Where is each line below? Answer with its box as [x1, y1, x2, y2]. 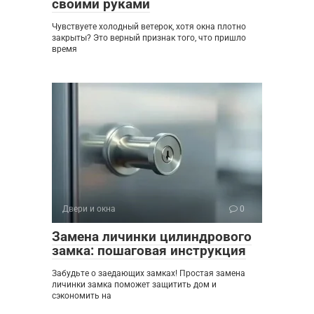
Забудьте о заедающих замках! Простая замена [52, 268, 245, 278]
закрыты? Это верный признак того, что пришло [52, 32, 246, 43]
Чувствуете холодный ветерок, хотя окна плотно [52, 21, 246, 32]
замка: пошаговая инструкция [52, 242, 246, 259]
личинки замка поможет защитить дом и [52, 279, 217, 289]
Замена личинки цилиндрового [52, 228, 252, 245]
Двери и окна [62, 203, 116, 214]
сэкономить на [52, 290, 111, 301]
